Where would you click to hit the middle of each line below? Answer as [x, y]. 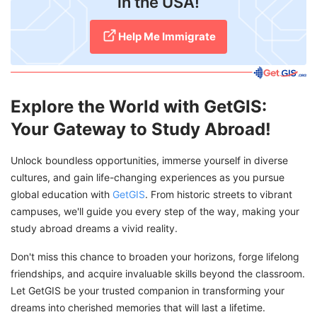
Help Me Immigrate [167, 36]
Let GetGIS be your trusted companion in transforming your [148, 290]
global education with [60, 194]
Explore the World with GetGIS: [139, 106]
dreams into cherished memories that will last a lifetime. [138, 307]
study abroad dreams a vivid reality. [94, 228]
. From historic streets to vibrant [219, 194]
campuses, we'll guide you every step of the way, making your [155, 211]
